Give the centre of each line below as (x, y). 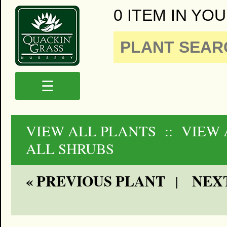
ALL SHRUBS (70, 149)
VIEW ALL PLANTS (91, 131)
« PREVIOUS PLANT (95, 181)
